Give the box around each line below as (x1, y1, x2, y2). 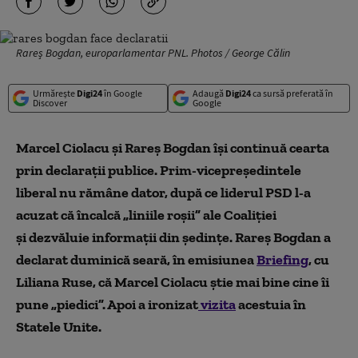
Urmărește (33, 87, 77, 99)
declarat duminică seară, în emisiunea (16, 251, 257, 268)
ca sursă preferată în (250, 87, 333, 99)
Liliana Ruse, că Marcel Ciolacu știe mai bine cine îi (16, 273, 329, 291)
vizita (198, 296, 236, 313)
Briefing (257, 251, 308, 268)
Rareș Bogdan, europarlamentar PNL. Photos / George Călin (16, 46, 290, 60)
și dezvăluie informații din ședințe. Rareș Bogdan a (16, 229, 331, 246)
